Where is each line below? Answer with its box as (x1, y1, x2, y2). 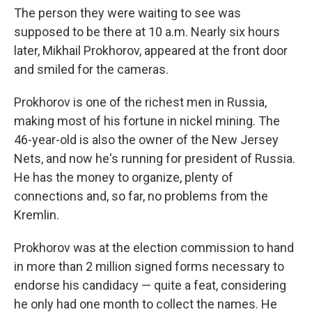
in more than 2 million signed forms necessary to (14, 258, 284, 274)
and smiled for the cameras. (14, 61, 169, 77)
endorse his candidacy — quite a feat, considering (14, 277, 286, 292)
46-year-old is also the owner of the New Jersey (14, 132, 279, 147)
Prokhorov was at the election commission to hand (14, 240, 294, 255)
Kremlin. (14, 207, 59, 222)
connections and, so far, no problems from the (14, 188, 268, 203)
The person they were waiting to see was (14, 5, 241, 20)
